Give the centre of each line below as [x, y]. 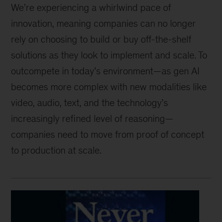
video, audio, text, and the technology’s [90, 103]
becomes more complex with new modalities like [109, 87]
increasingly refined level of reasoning [88, 118]
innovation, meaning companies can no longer [104, 23]
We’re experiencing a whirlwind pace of [91, 7]
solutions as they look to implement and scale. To [109, 55]
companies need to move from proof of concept [108, 134]
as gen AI [181, 71]
